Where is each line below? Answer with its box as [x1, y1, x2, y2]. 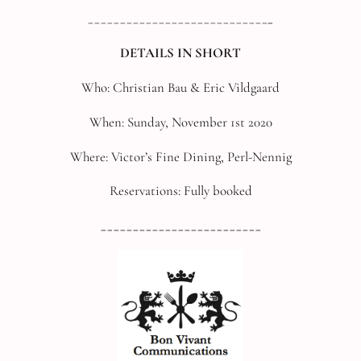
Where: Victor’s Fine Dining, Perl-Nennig [69, 147, 292, 165]
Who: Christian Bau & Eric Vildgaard [81, 78, 280, 96]
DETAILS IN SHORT [120, 44, 241, 62]
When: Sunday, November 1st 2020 [89, 113, 272, 131]
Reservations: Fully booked [109, 182, 252, 200]
